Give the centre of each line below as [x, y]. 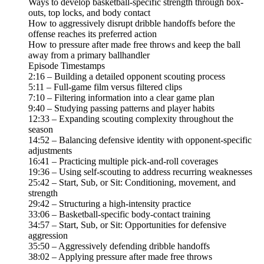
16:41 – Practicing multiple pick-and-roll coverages [123, 161]
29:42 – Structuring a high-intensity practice [110, 204]
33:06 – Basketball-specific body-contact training [119, 214]
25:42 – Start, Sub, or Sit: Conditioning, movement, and [132, 183]
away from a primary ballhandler [89, 55]
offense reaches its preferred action [93, 34]
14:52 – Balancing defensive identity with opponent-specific [140, 140]
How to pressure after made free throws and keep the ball [134, 45]
